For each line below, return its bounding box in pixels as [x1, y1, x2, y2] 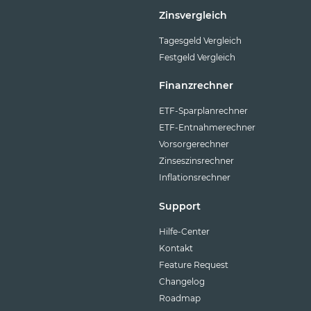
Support [158, 199, 201, 212]
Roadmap [158, 292, 201, 303]
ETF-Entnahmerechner [158, 122, 255, 133]
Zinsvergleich [158, 8, 227, 22]
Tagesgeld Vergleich [158, 35, 242, 46]
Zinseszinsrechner [158, 155, 234, 167]
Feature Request [158, 259, 228, 270]
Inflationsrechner [158, 172, 230, 183]
